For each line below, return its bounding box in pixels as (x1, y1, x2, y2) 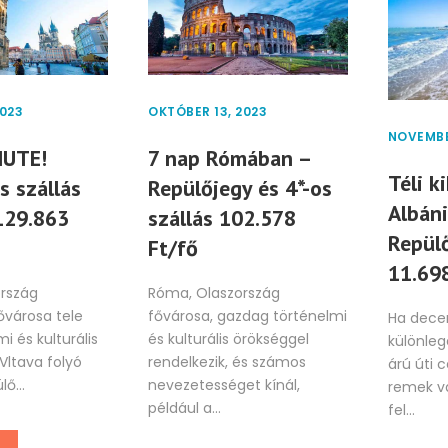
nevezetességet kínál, (148, 375, 301, 396)
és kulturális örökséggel (148, 329, 310, 350)
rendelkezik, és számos (148, 352, 307, 373)
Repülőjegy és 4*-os (148, 174, 333, 203)
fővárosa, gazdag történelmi (148, 306, 348, 327)
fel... (387, 400, 415, 420)
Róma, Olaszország (148, 283, 281, 304)
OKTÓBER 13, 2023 (148, 103, 268, 121)
